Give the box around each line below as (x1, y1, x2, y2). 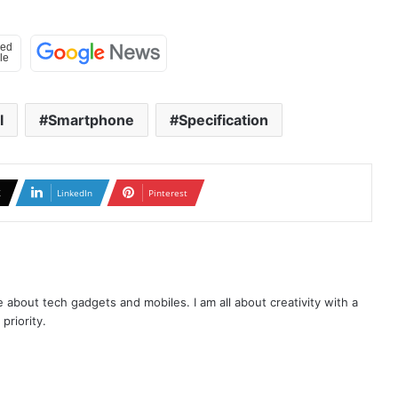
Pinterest (147, 186, 187, 199)
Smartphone (47, 110, 134, 129)
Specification (178, 110, 268, 129)
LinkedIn (56, 186, 92, 199)
